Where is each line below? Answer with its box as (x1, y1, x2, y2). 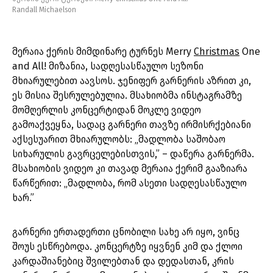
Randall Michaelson (12, 5, 76, 15)
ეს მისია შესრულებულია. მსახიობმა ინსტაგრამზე (12, 90, 242, 102)
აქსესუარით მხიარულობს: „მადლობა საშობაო (12, 133, 225, 146)
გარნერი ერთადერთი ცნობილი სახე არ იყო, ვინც (12, 226, 239, 238)
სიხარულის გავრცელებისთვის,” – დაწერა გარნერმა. (12, 148, 254, 160)
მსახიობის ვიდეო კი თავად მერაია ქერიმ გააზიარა (12, 163, 247, 175)
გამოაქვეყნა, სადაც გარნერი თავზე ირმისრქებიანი (12, 119, 251, 131)
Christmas (194, 46, 239, 58)
